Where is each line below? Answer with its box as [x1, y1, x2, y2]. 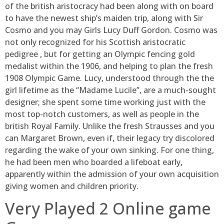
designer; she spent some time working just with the [5, 96, 205, 107]
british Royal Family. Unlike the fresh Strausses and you [5, 120, 214, 131]
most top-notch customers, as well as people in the [5, 108, 199, 119]
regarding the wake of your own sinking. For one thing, [5, 144, 214, 155]
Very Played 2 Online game [5, 197, 211, 219]
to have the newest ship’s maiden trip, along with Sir [5, 12, 203, 23]
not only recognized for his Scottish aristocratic [5, 36, 185, 47]
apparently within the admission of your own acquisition [5, 168, 219, 179]
